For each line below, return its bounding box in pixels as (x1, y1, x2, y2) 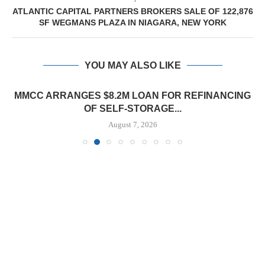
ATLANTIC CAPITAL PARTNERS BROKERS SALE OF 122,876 (12, 7, 253, 16)
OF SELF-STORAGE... (83, 104, 182, 114)
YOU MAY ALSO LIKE (84, 60, 181, 70)
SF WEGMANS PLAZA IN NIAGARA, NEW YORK (38, 18, 227, 27)
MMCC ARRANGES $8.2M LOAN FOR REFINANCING (14, 91, 251, 101)
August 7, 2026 (108, 120, 157, 129)
